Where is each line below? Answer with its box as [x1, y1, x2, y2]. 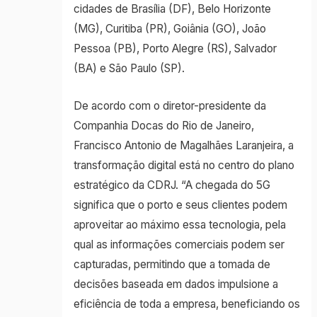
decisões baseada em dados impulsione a [73, 277, 278, 292]
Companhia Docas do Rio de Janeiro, [73, 119, 254, 133]
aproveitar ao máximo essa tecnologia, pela [73, 218, 286, 232]
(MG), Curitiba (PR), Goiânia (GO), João [73, 22, 266, 36]
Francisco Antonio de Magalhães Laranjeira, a [73, 139, 294, 153]
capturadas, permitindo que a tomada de [73, 258, 270, 272]
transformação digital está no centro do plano [73, 158, 294, 173]
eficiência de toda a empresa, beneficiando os [73, 297, 300, 311]
